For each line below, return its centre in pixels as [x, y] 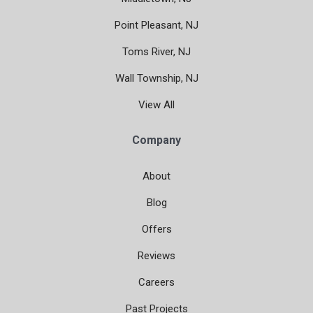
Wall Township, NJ [156, 79]
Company [156, 140]
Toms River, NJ [156, 52]
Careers [156, 283]
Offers [156, 230]
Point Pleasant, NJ [156, 26]
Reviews [156, 256]
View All [156, 105]
